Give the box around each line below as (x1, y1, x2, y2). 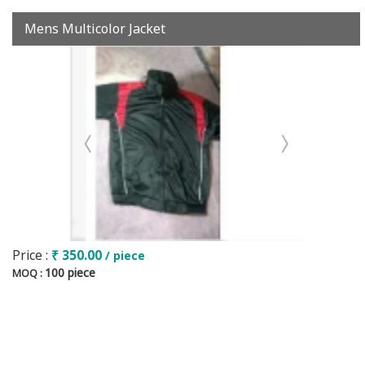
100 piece (45, 265, 95, 280)
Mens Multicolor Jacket (24, 20, 165, 37)
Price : (12, 247, 51, 264)
